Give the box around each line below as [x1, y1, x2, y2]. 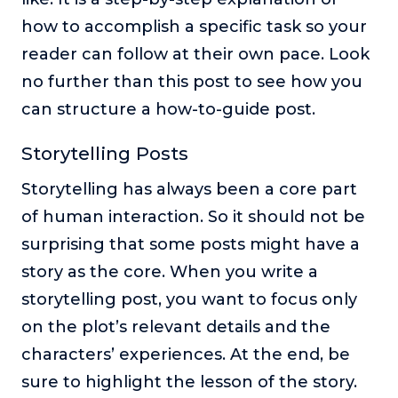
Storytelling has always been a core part [21, 179, 357, 200]
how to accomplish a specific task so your [21, 17, 367, 37]
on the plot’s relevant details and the [21, 317, 330, 338]
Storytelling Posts [21, 142, 188, 165]
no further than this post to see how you [21, 72, 362, 92]
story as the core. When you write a [21, 262, 318, 283]
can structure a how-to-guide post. [21, 99, 320, 120]
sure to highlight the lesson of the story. [21, 372, 357, 393]
